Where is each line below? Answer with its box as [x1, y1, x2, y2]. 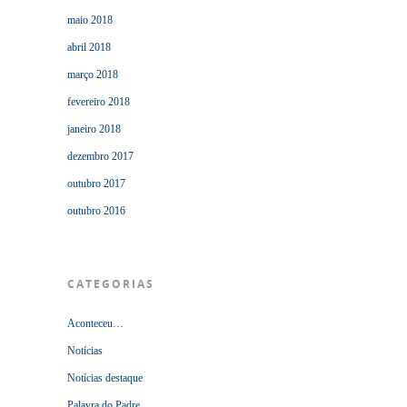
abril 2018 [67, 41, 111, 54]
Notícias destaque [67, 372, 143, 384]
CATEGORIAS [67, 276, 154, 292]
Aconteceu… [67, 317, 124, 330]
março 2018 [67, 68, 118, 81]
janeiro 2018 [67, 123, 121, 135]
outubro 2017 [67, 177, 125, 190]
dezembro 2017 [67, 150, 134, 163]
